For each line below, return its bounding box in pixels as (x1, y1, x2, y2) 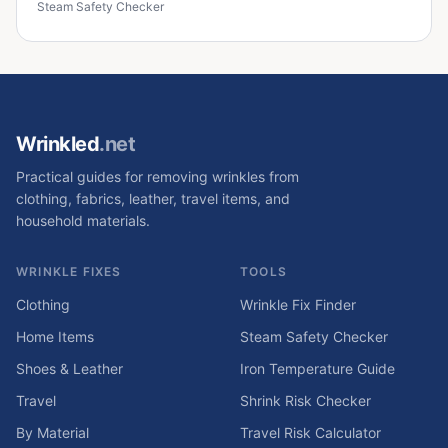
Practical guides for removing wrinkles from (16, 168, 299, 185)
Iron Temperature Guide (240, 360, 395, 377)
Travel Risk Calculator (240, 424, 381, 441)
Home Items (16, 328, 94, 345)
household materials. (16, 212, 150, 229)
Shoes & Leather (16, 360, 123, 377)
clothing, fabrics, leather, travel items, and (16, 190, 290, 207)
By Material (16, 424, 89, 441)
